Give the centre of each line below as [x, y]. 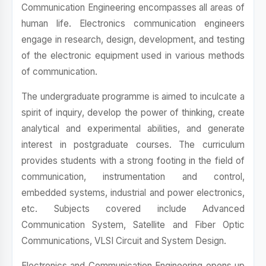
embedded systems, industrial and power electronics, [133, 193]
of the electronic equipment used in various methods [133, 56]
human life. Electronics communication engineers [133, 23]
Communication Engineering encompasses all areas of [133, 7]
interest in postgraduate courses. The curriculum [133, 145]
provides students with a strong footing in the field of [133, 161]
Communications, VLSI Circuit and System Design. [124, 241]
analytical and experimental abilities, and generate [133, 129]
